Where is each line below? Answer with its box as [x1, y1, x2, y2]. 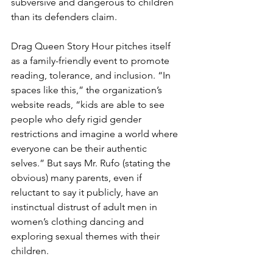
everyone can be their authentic [11, 142, 149, 154]
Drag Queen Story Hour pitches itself [11, 40, 173, 52]
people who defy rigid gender [11, 113, 144, 125]
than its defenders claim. [11, 10, 117, 23]
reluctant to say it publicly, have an [11, 186, 161, 198]
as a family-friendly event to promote [11, 54, 172, 66]
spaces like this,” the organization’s [11, 83, 165, 96]
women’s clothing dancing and [11, 215, 146, 227]
